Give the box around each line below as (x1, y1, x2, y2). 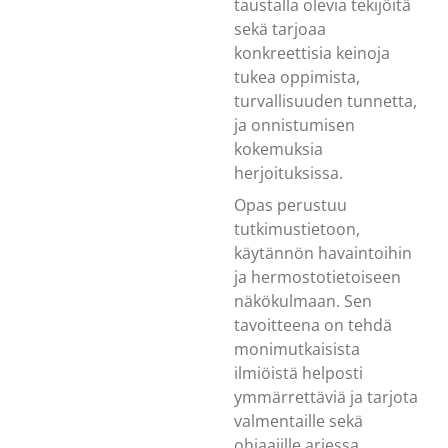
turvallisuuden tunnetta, (234, 89, 417, 112)
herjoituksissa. (234, 161, 343, 184)
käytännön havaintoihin (234, 241, 412, 264)
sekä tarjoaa (234, 17, 326, 40)
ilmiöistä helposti (234, 361, 363, 384)
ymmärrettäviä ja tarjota (234, 385, 418, 408)
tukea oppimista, (234, 65, 360, 88)
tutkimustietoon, (234, 217, 360, 240)
